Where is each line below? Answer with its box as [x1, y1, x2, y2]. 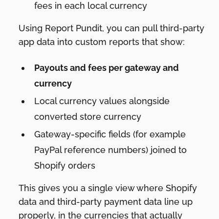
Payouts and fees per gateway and [34, 62, 179, 73]
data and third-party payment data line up [19, 196, 193, 207]
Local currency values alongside [34, 95, 170, 106]
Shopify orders [34, 160, 96, 171]
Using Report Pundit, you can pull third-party [19, 22, 205, 33]
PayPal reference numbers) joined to [34, 144, 187, 155]
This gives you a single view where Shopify [19, 182, 197, 193]
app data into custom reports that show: [19, 36, 185, 47]
